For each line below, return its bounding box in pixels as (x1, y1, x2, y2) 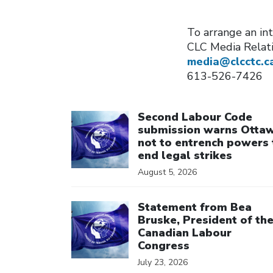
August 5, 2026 (138, 166, 197, 178)
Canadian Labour (138, 225, 232, 240)
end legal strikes (138, 148, 232, 163)
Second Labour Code (138, 110, 252, 124)
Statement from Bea (138, 199, 252, 214)
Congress (138, 238, 190, 253)
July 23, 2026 (138, 256, 188, 268)
